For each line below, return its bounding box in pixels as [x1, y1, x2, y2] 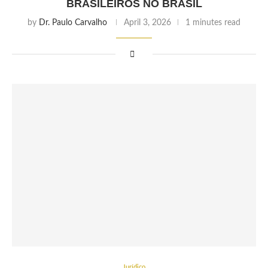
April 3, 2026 [124, 19, 171, 27]
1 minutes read [185, 19, 240, 27]
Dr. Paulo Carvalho [39, 19, 107, 27]
